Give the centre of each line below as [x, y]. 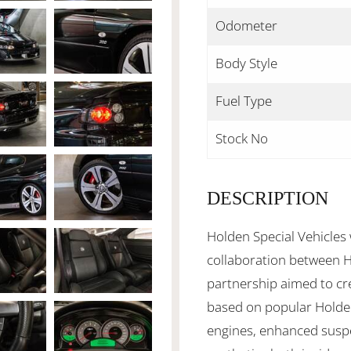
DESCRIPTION [268, 198]
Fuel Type [244, 101]
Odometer [246, 25]
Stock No [242, 138]
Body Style [246, 63]
